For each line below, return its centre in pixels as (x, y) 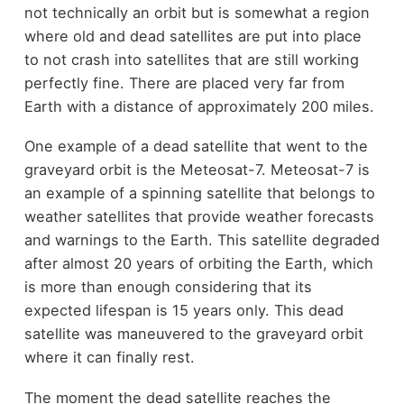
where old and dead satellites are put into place (193, 36)
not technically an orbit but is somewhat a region (197, 12)
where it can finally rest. (109, 358)
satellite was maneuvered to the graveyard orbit (193, 334)
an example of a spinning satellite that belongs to (199, 193)
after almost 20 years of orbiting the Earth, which (198, 264)
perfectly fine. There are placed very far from (184, 83)
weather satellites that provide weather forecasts (199, 217)
